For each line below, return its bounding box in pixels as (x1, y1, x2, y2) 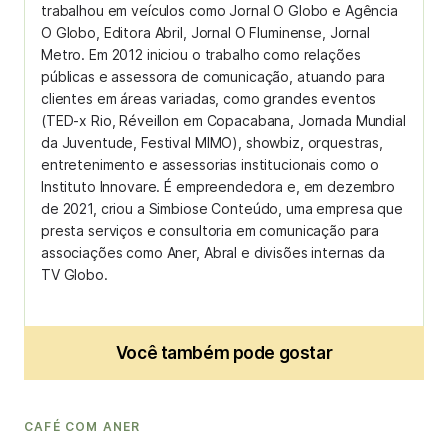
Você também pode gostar (115, 343, 333, 363)
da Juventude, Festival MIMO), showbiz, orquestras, (41, 134, 383, 151)
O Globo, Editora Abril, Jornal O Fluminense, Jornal (41, 24, 370, 41)
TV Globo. (41, 266, 108, 283)
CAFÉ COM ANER (24, 419, 141, 434)
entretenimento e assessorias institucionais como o (41, 156, 379, 173)
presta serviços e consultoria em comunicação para (41, 222, 380, 239)
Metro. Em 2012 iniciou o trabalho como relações (41, 46, 361, 63)
